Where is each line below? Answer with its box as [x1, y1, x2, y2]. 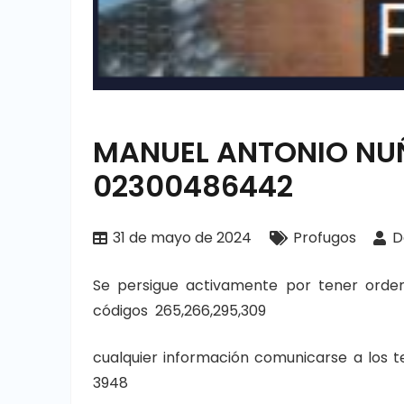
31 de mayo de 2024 [113, 227, 252, 249]
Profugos [292, 227, 356, 249]
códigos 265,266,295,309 [93, 300, 266, 322]
